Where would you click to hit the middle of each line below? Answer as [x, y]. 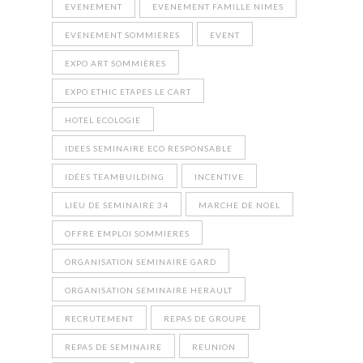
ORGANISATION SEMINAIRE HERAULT [149, 290]
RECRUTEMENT [99, 318]
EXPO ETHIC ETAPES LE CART [128, 91]
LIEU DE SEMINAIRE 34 [117, 205]
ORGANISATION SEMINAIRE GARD [141, 261]
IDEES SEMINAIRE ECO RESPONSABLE [149, 148]
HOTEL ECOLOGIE [103, 120]
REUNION [214, 346]
